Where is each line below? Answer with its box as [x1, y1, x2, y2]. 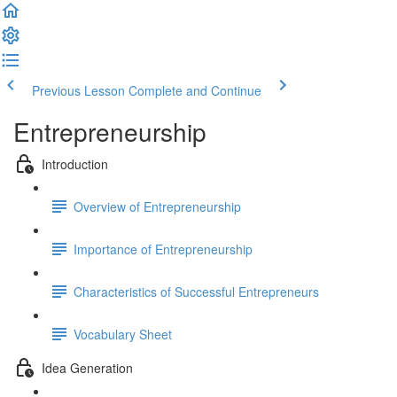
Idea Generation [42, 358, 133, 377]
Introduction [42, 154, 108, 173]
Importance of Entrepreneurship [74, 239, 253, 258]
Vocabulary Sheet [74, 324, 172, 343]
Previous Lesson [32, 82, 125, 99]
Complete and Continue [128, 82, 261, 99]
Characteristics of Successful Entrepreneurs [74, 282, 319, 300]
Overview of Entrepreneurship [74, 197, 241, 215]
